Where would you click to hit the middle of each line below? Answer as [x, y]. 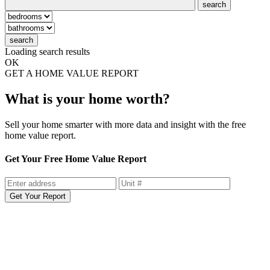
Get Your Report [38, 196]
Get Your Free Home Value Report [76, 159]
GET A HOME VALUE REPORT [72, 73]
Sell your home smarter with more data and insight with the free [125, 124]
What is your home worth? [87, 99]
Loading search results [47, 51]
